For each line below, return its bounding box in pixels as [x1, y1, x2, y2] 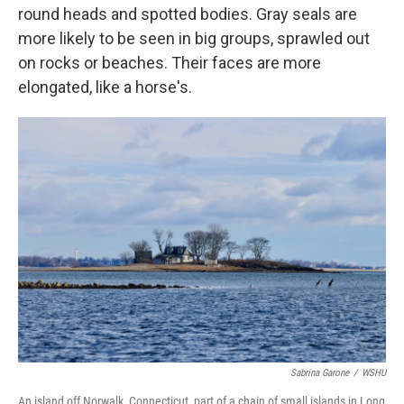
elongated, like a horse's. [18, 78, 192, 96]
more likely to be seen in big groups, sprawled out [18, 29, 370, 48]
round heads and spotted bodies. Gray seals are [18, 5, 357, 23]
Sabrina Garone [290, 367, 349, 379]
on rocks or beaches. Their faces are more [18, 53, 321, 72]
